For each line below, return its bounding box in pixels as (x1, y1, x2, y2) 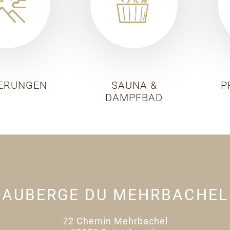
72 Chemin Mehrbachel (62, 215, 168, 226)
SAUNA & (111, 79, 157, 91)
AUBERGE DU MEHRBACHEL (2, 185, 228, 204)
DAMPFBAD (105, 91, 163, 104)
